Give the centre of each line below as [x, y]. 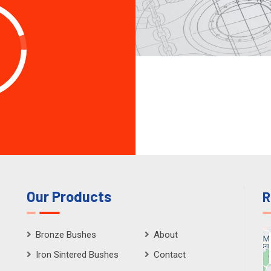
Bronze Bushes [66, 234]
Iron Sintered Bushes [77, 254]
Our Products [69, 196]
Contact [170, 254]
